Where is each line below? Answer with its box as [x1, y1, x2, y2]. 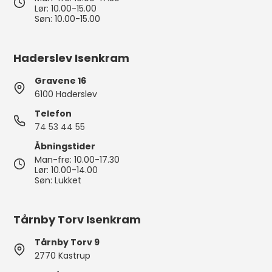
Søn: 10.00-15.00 [35, 13, 101, 25]
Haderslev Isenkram [13, 50, 130, 66]
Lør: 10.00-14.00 [35, 164, 98, 176]
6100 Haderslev [35, 88, 98, 100]
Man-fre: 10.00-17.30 [35, 154, 120, 166]
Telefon [35, 107, 72, 120]
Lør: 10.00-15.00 [35, 2, 97, 15]
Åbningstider [35, 140, 96, 152]
